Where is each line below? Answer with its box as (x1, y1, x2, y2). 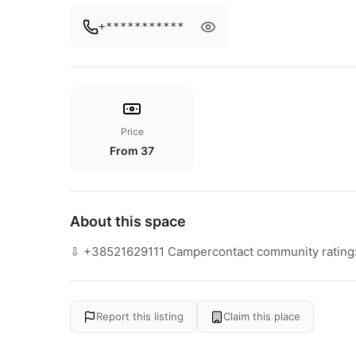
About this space (70, 213, 186, 230)
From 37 (110, 144, 154, 157)
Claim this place (223, 310, 300, 323)
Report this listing (96, 310, 184, 323)
